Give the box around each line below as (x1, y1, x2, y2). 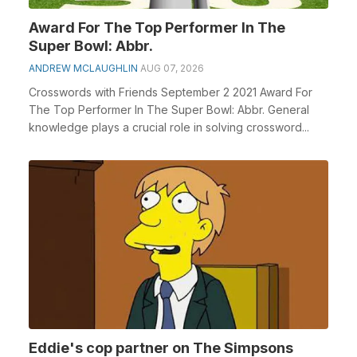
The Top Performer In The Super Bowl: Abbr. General (29, 103, 309, 116)
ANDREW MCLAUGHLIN (29, 62, 138, 74)
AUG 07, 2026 (140, 62, 204, 74)
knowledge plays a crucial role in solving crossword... (29, 120, 309, 134)
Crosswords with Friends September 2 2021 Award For (29, 85, 312, 99)
